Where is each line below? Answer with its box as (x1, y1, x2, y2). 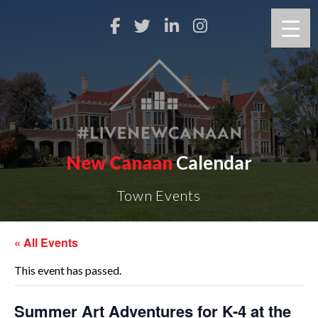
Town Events (117, 187, 201, 204)
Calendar (172, 151, 252, 174)
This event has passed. (14, 263, 121, 277)
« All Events (14, 234, 78, 251)
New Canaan (66, 151, 172, 174)
